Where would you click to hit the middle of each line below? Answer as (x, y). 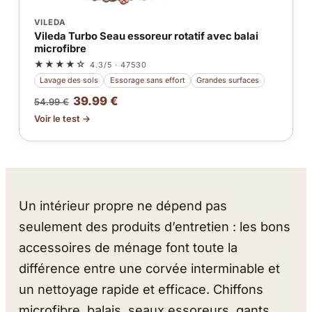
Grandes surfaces (227, 80)
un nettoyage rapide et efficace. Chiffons (141, 289)
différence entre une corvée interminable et (150, 268)
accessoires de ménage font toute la (128, 247)
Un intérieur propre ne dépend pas (123, 205)
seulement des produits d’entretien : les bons (155, 226)
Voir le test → (62, 119)
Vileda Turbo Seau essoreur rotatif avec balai (146, 37)
